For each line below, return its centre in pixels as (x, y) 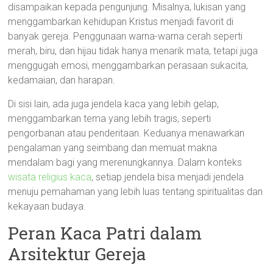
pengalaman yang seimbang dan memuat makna (113, 148)
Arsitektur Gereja (77, 254)
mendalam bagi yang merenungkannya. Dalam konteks (125, 162)
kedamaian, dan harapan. (62, 80)
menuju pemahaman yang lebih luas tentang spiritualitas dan (136, 192)
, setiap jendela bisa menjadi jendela (168, 177)
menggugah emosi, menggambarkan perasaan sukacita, (128, 66)
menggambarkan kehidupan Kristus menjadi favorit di (121, 22)
